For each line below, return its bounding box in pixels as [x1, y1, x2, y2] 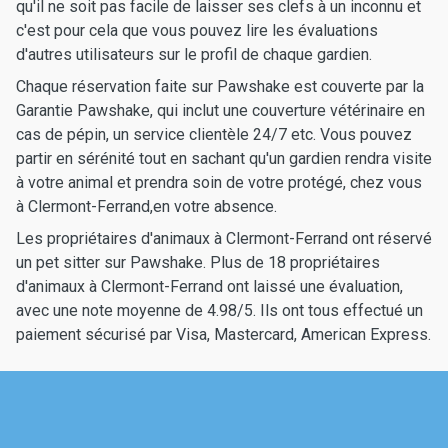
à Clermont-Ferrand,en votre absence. [16, 197, 277, 216]
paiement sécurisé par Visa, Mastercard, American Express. [16, 325, 431, 344]
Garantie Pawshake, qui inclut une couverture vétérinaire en [16, 101, 425, 120]
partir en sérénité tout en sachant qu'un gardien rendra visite [16, 149, 432, 168]
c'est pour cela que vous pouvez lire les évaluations [16, 21, 378, 40]
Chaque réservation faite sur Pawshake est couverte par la [16, 77, 424, 96]
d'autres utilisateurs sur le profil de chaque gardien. [16, 45, 372, 64]
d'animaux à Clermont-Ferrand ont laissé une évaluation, [16, 277, 403, 296]
